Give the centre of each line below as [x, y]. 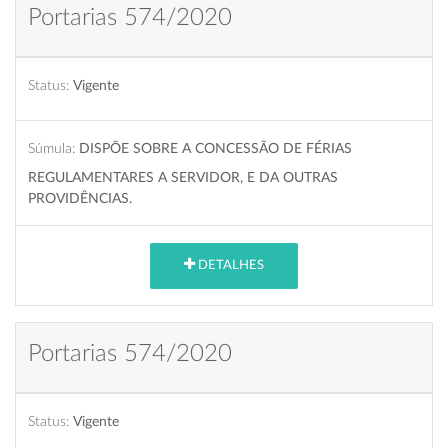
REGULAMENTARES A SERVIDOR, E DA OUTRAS [183, 177]
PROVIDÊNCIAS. [80, 198]
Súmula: [51, 148]
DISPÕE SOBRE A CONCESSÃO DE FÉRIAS [215, 148]
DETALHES [229, 266]
